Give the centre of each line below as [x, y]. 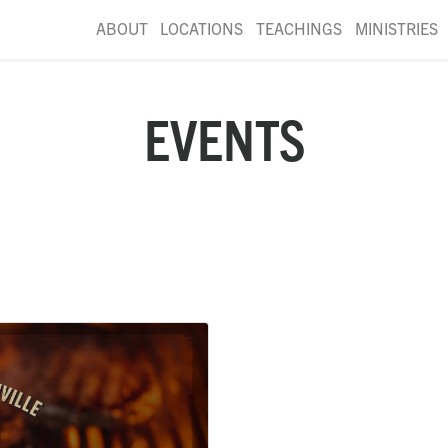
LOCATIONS [202, 28]
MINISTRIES [396, 28]
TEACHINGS [299, 28]
